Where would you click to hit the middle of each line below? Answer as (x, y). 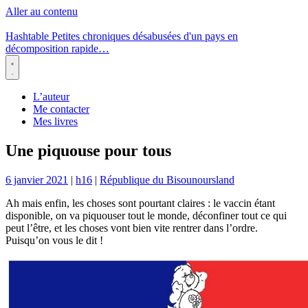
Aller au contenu (42, 11)
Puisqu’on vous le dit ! (54, 240)
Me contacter (61, 109)
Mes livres (55, 121)
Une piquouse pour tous (88, 150)
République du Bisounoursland (167, 179)
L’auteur (51, 97)
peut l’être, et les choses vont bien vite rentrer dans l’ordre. (132, 228)
